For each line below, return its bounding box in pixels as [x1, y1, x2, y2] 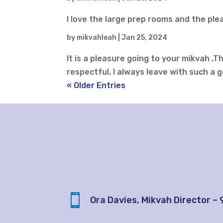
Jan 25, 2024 [121, 33, 168, 42]
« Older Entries [67, 81, 126, 90]
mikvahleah [77, 33, 117, 42]
